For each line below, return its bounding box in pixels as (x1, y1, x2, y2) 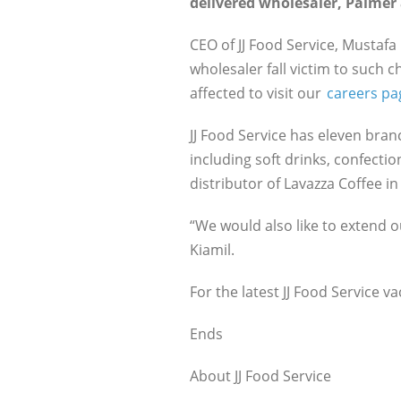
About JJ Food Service (190, 366, 331, 386)
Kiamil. (190, 240, 235, 260)
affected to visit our (190, 83, 325, 103)
